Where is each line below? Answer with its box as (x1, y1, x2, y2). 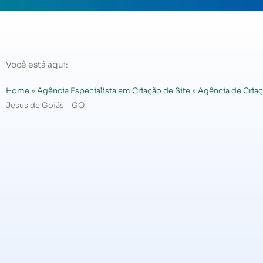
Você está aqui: (6, 59, 68, 70)
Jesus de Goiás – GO (6, 100, 85, 111)
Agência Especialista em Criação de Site (37, 86, 190, 96)
